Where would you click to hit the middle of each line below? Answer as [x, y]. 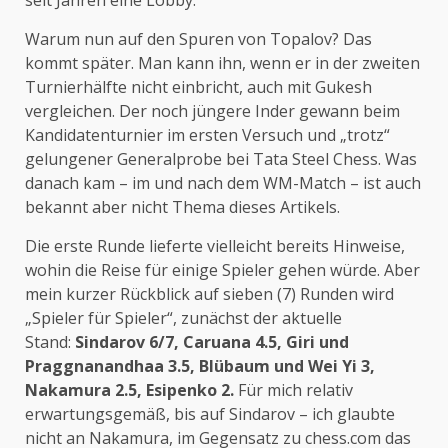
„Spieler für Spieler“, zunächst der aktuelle [183, 318]
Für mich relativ [295, 390]
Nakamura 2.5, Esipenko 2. [131, 390]
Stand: [50, 342]
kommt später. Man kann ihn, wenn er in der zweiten [222, 63]
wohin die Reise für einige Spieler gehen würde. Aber [222, 270]
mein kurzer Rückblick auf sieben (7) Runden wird [209, 294]
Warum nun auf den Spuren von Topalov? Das [198, 39]
